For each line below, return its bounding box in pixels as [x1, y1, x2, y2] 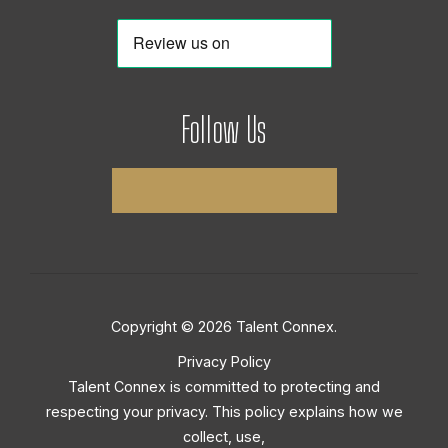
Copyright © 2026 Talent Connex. [111, 317, 337, 335]
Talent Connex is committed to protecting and [68, 377, 380, 395]
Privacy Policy [177, 352, 271, 370]
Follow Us [181, 108, 267, 150]
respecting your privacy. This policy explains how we [45, 402, 403, 420]
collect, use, [183, 427, 265, 445]
